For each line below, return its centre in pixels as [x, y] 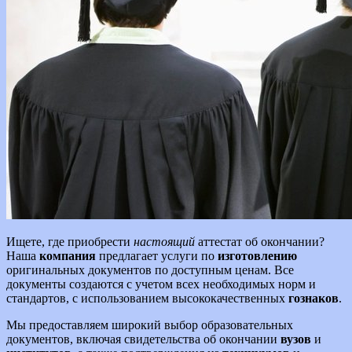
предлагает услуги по [157, 256]
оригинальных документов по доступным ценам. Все [150, 270]
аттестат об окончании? [260, 242]
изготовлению [257, 256]
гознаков [313, 299]
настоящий [164, 242]
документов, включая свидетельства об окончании [143, 339]
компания [68, 256]
